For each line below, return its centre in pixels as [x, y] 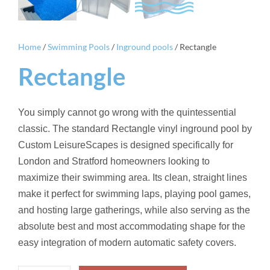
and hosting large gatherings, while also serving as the [134, 210]
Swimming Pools [79, 46]
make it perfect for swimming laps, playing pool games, [134, 193]
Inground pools [145, 46]
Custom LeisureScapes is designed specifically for [126, 145]
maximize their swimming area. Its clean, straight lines [133, 177]
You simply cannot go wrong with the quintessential [127, 112]
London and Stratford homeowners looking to [114, 161]
